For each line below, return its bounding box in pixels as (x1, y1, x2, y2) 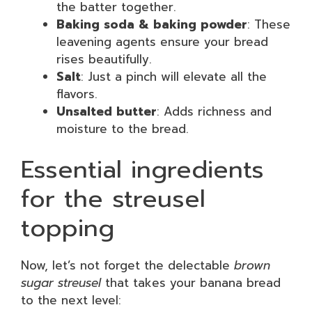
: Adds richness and (157, 102, 272, 120)
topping (21, 210, 114, 247)
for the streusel (21, 180, 205, 217)
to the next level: (21, 291, 121, 309)
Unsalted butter (56, 102, 157, 120)
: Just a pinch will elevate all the (81, 67, 267, 86)
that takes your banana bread (101, 274, 281, 292)
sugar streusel (21, 274, 101, 292)
